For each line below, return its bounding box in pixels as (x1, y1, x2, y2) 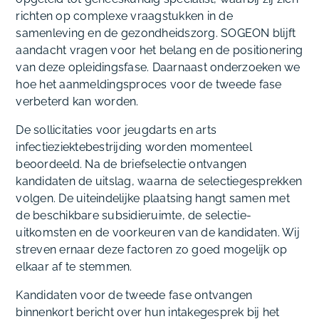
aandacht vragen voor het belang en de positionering (16, 43, 303, 57)
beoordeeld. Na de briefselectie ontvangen (16, 157, 247, 171)
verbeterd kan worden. (16, 94, 139, 108)
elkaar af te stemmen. (16, 259, 132, 273)
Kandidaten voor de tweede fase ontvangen (16, 288, 253, 302)
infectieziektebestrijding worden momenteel (16, 140, 252, 154)
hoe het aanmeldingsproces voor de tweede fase (16, 77, 282, 91)
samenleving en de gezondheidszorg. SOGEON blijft (16, 26, 296, 40)
